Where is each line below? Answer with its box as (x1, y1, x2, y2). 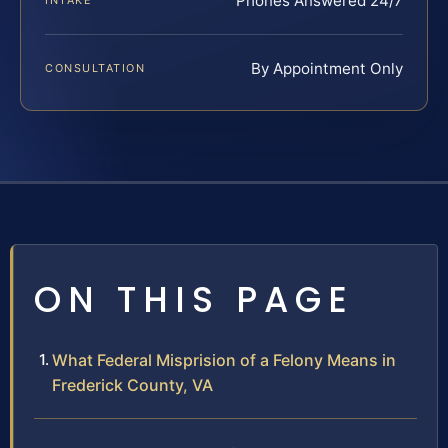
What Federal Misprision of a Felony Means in (52, 350, 396, 371)
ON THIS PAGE (34, 275, 354, 325)
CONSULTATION (45, 61, 146, 76)
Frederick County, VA (52, 375, 213, 396)
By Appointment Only (251, 59, 403, 79)
